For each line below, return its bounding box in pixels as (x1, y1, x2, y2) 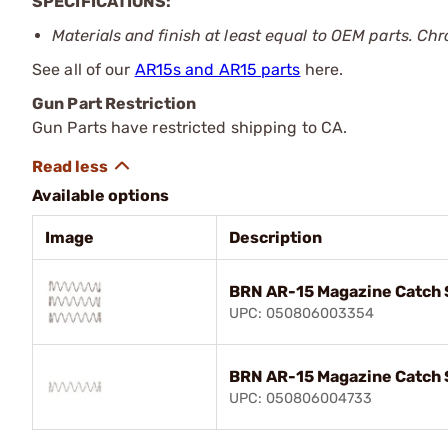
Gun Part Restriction (32, 94, 196, 113)
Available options (32, 186, 169, 205)
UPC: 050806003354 (229, 305, 374, 322)
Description (229, 228, 322, 247)
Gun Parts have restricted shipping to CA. (32, 118, 348, 137)
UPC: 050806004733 (229, 390, 372, 407)
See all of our (32, 60, 135, 79)
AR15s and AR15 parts (134, 60, 301, 79)
